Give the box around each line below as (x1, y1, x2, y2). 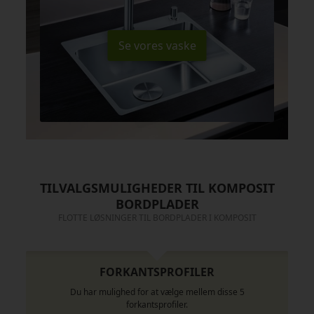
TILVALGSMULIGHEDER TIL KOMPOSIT (39, 179, 275, 196)
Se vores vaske (118, 38, 196, 54)
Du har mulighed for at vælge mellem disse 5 (69, 285, 245, 298)
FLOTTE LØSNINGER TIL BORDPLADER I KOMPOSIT (57, 211, 257, 224)
